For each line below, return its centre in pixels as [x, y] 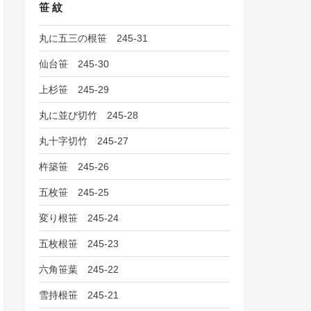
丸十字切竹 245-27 [84, 141]
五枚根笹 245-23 [79, 243]
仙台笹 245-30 [74, 64]
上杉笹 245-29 [74, 89]
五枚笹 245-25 [74, 192]
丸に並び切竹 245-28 [89, 115]
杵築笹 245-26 [74, 166]
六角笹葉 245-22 [79, 269]
